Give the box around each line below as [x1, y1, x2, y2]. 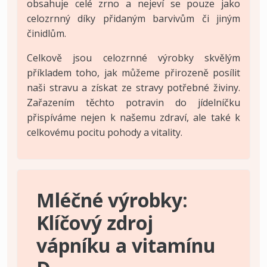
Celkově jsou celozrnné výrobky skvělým [27, 51, 240, 64]
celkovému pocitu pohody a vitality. [27, 125, 182, 139]
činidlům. [27, 26, 66, 40]
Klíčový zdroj [36, 209, 153, 235]
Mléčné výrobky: [36, 187, 188, 213]
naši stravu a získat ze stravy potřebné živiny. [27, 80, 240, 94]
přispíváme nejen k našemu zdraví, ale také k [27, 110, 240, 124]
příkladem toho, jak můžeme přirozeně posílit [27, 66, 240, 79]
